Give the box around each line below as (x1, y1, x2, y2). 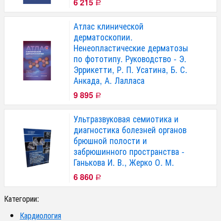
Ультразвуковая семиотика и (74, 112, 179, 125)
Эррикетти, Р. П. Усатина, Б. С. (74, 63, 187, 75)
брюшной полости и (74, 134, 147, 147)
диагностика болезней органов (74, 123, 186, 136)
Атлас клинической (74, 19, 144, 32)
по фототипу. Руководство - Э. (74, 52, 186, 65)
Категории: (4, 192, 39, 204)
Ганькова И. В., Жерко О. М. (74, 155, 174, 168)
